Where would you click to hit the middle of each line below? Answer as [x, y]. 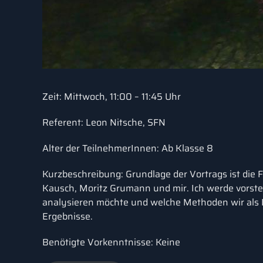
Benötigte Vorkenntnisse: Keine [111, 242]
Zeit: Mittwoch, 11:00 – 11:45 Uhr [112, 97]
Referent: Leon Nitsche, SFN [104, 122]
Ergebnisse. [68, 216]
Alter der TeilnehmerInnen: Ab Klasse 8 [128, 148]
